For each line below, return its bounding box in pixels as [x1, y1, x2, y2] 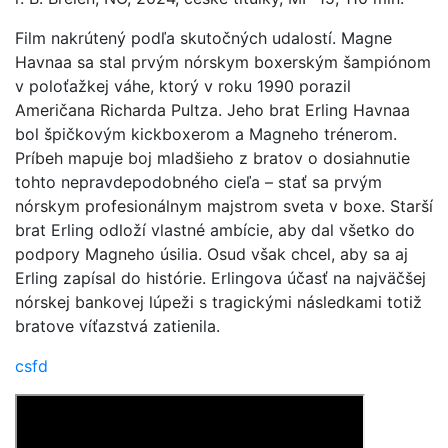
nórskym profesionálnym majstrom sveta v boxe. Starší [15, 196, 433, 216]
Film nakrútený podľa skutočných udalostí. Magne [15, 28, 392, 48]
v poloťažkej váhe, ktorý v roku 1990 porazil [15, 76, 351, 96]
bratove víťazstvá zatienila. [15, 316, 220, 336]
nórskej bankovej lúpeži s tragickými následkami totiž [15, 292, 422, 312]
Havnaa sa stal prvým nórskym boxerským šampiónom [15, 52, 431, 72]
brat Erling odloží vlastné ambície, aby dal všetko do [15, 220, 415, 240]
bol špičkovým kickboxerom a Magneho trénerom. [15, 124, 397, 144]
